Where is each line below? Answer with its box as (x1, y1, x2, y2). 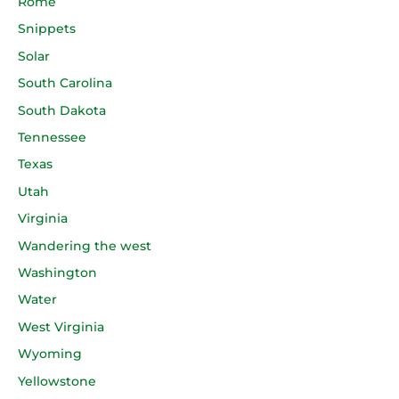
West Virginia (18, 319, 104, 334)
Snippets (18, 21, 76, 37)
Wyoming (18, 346, 82, 362)
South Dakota (18, 102, 106, 118)
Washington (18, 265, 97, 280)
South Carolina (18, 76, 112, 91)
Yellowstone (18, 373, 96, 388)
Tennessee (18, 129, 86, 144)
